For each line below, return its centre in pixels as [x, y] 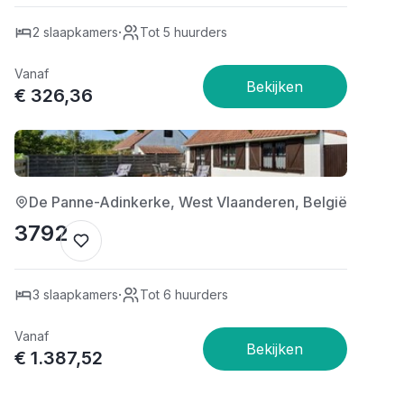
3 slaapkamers [75, 294]
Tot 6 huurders [184, 294]
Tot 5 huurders [184, 32]
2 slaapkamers [75, 32]
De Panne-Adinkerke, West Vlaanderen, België [188, 202]
